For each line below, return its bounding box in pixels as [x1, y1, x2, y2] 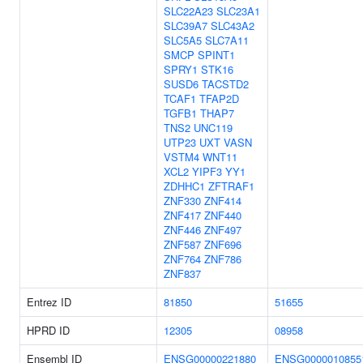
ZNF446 [164, 222, 201, 237]
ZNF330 [164, 193, 201, 208]
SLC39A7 [164, 18, 207, 33]
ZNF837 [164, 266, 201, 281]
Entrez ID [27, 294, 71, 310]
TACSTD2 [202, 76, 249, 92]
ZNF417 [164, 207, 201, 223]
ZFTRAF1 [208, 178, 254, 194]
